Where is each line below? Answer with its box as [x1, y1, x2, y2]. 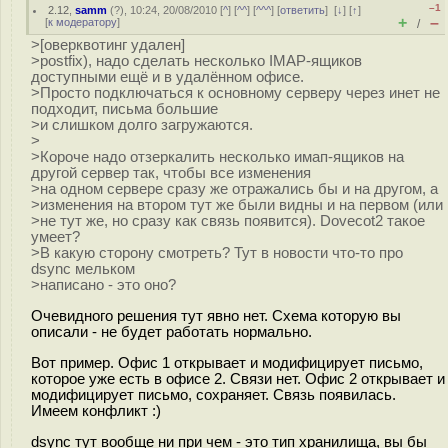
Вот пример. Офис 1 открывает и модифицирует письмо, [31, 354, 423, 371]
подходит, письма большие [31, 101, 218, 117]
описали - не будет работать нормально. [31, 323, 312, 340]
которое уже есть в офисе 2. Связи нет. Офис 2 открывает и [31, 370, 445, 387]
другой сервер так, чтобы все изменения [31, 165, 311, 181]
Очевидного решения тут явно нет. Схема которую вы [31, 307, 401, 324]
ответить [280, 4, 326, 16]
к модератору [48, 16, 117, 28]
